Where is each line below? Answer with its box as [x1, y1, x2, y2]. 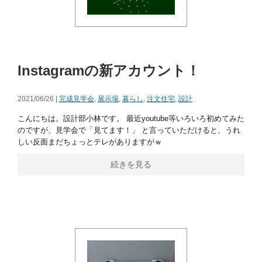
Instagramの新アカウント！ [18, 63, 200, 78]
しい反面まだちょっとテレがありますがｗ [18, 137, 167, 146]
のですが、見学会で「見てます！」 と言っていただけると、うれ [18, 126, 240, 135]
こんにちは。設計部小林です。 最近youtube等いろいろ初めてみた [18, 114, 244, 123]
